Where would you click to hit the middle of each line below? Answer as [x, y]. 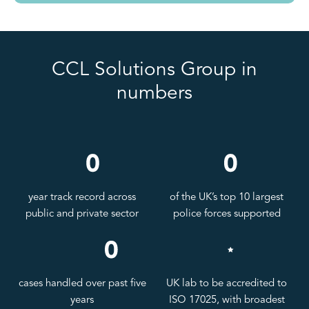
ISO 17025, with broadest [227, 301]
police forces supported [227, 214]
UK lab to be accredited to [227, 284]
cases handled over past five [82, 284]
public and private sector [82, 214]
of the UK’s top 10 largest [227, 197]
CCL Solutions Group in [154, 70]
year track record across [82, 197]
